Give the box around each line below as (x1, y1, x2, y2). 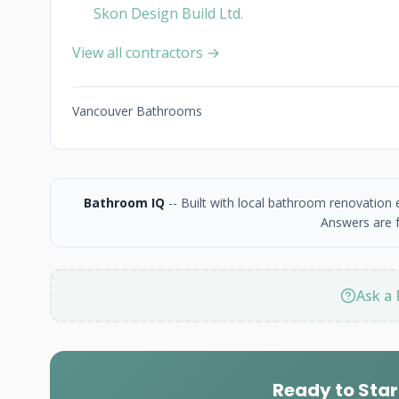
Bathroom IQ (83, 194, 165, 211)
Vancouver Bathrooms (72, 102, 202, 119)
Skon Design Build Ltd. (94, 4, 243, 23)
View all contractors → (72, 43, 220, 62)
